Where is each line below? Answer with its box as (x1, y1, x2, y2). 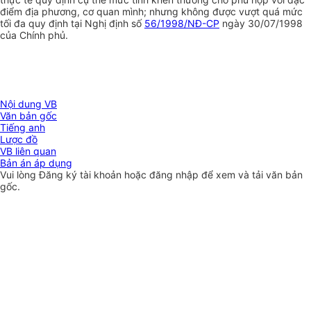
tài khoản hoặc (80, 169, 149, 181)
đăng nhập (149, 169, 201, 181)
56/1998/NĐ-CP (144, 17, 219, 30)
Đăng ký (39, 169, 80, 181)
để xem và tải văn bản (201, 169, 303, 181)
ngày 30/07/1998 (219, 17, 303, 30)
